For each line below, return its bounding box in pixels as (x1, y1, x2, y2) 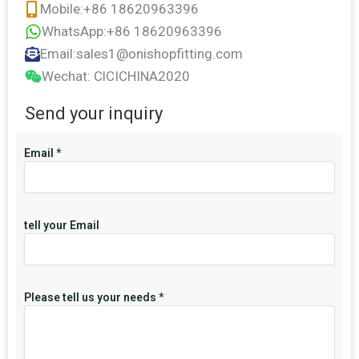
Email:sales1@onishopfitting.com (40, 46, 243, 63)
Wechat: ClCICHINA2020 (42, 68, 190, 85)
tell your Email (24, 219, 99, 232)
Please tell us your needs (24, 291, 159, 305)
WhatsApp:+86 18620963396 (42, 23, 222, 40)
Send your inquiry (25, 103, 163, 124)
